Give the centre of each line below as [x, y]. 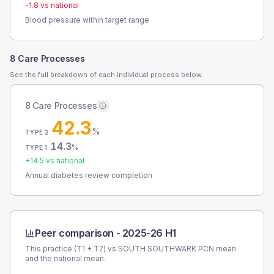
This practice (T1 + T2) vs [72, 249]
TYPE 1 [36, 147]
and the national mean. [65, 258]
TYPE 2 [37, 132]
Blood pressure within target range [87, 20]
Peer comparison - [79, 233]
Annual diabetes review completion [89, 175]
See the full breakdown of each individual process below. [106, 75]
